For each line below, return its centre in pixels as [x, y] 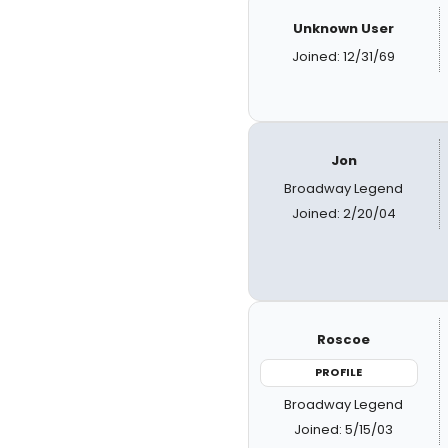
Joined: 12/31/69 [344, 56]
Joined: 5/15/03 [344, 429]
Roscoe [344, 339]
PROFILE [339, 372]
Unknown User [344, 28]
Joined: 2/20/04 [343, 213]
